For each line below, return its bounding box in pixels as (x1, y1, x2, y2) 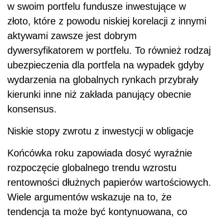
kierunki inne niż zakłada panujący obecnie (7, 88, 191, 100)
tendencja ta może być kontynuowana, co (7, 206, 187, 217)
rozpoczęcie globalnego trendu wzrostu (7, 162, 176, 173)
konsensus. (7, 103, 57, 114)
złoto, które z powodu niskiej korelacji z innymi (7, 15, 206, 26)
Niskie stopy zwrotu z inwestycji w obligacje (7, 125, 194, 136)
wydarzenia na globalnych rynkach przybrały (7, 74, 198, 85)
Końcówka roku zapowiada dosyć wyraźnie (7, 147, 192, 158)
